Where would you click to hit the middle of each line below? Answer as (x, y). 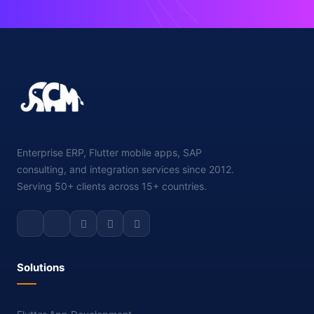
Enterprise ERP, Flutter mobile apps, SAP (109, 152)
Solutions (41, 267)
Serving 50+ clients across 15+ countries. (112, 186)
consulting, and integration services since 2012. (125, 169)
